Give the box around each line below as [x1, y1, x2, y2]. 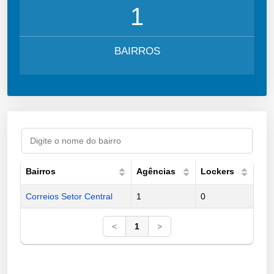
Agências [136, 166, 176, 176]
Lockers [201, 166, 234, 176]
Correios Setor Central [26, 191, 113, 201]
